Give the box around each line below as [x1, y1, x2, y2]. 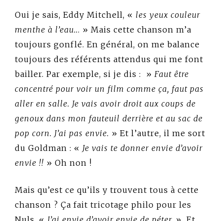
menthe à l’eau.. [15, 24, 78, 35]
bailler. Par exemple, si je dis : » [15, 69, 154, 79]
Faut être [154, 69, 189, 79]
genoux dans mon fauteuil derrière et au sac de [15, 113, 203, 123]
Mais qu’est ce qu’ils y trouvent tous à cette [15, 184, 199, 195]
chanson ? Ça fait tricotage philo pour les [15, 199, 191, 210]
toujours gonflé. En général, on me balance [15, 39, 200, 49]
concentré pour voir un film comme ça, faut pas [15, 83, 204, 94]
